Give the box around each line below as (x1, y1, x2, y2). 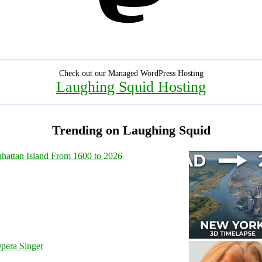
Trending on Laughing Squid (51, 122, 211, 137)
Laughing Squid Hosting (56, 78, 206, 95)
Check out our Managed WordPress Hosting (58, 68, 204, 78)
